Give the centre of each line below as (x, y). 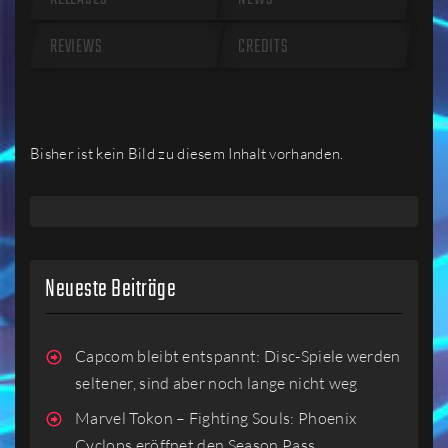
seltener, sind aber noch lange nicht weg (216, 382)
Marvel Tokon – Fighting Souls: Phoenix (216, 417)
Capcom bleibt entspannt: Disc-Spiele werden (238, 355)
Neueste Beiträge (111, 290)
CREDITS (263, 48)
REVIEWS (76, 48)
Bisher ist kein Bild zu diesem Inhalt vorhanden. (187, 154)
